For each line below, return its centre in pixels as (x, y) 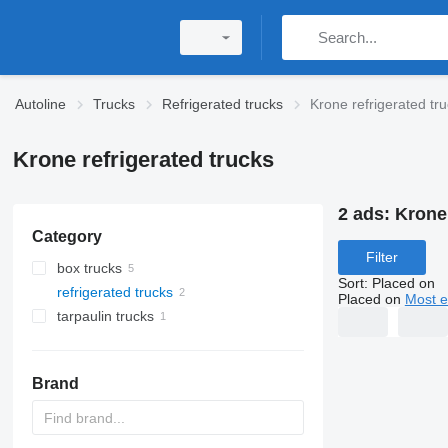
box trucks (89, 268)
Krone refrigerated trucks (143, 159)
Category (66, 236)
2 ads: (366, 214)
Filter (381, 257)
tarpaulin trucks (105, 316)
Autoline (40, 104)
